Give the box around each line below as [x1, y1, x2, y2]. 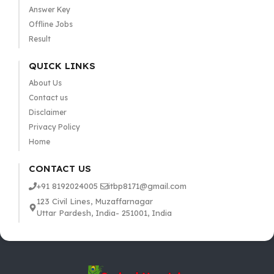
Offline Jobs [28, 20, 73, 29]
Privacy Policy [28, 122, 80, 132]
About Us [28, 78, 62, 88]
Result [28, 34, 51, 44]
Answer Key [28, 5, 70, 15]
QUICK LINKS [28, 60, 95, 72]
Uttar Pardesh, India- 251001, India [36, 208, 172, 218]
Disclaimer [28, 108, 67, 117]
